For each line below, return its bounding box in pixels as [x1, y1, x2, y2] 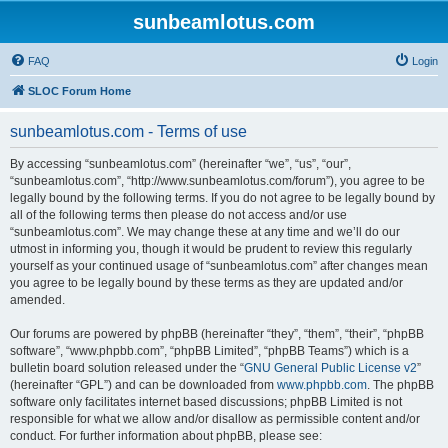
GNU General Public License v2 [244, 361, 417, 375]
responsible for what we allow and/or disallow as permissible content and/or [10, 412, 420, 426]
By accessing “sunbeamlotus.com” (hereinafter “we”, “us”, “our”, [10, 157, 351, 171]
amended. [10, 293, 65, 307]
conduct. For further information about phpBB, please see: [10, 429, 322, 443]
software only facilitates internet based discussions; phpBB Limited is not [10, 395, 402, 409]
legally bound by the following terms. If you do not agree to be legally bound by [10, 191, 435, 205]
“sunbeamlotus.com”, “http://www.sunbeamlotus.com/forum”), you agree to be [10, 174, 425, 188]
